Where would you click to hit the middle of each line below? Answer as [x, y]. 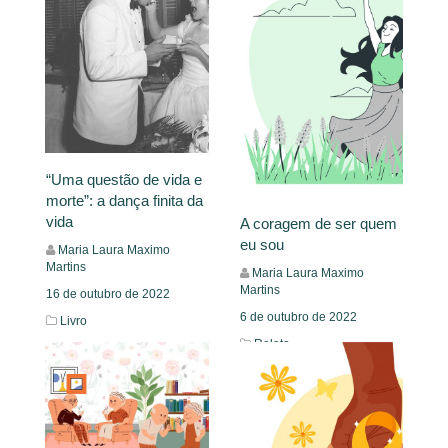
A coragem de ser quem [318, 223]
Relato [272, 344]
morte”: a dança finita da [124, 200]
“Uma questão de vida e [124, 179]
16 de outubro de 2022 [108, 293]
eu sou [262, 244]
